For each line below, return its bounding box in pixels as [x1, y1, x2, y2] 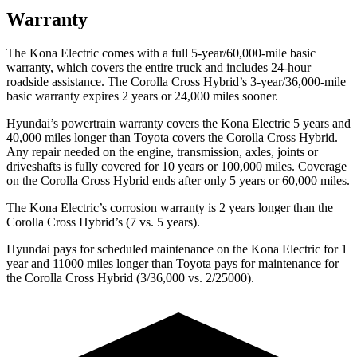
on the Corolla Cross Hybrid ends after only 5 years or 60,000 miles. [6, 173, 350, 187]
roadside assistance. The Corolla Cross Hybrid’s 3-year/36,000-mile [6, 74, 346, 88]
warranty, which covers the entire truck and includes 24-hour [6, 60, 311, 74]
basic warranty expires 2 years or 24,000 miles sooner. [6, 88, 278, 103]
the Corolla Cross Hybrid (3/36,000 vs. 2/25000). [6, 270, 254, 284]
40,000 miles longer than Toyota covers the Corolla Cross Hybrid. [6, 130, 338, 144]
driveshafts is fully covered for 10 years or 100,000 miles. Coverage [6, 159, 347, 173]
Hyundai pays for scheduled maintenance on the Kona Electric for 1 [6, 241, 347, 256]
